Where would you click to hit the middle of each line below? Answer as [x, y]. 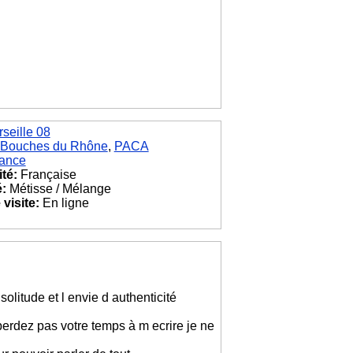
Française [46, 175]
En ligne [64, 203]
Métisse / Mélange [58, 189]
